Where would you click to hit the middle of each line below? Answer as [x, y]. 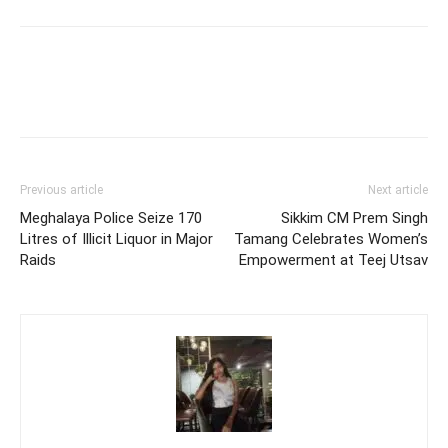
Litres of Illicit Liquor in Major [116, 239]
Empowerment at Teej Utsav [333, 260]
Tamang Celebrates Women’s [331, 239]
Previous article [61, 190]
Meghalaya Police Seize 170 [111, 218]
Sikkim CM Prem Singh [354, 218]
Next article [398, 190]
